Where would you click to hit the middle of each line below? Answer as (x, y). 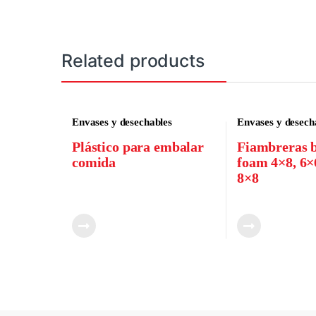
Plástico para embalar (138, 146)
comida (94, 162)
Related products (133, 61)
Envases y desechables (122, 122)
